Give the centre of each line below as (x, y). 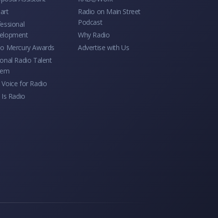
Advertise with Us (104, 47)
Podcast (90, 22)
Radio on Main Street (109, 11)
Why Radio (94, 35)
